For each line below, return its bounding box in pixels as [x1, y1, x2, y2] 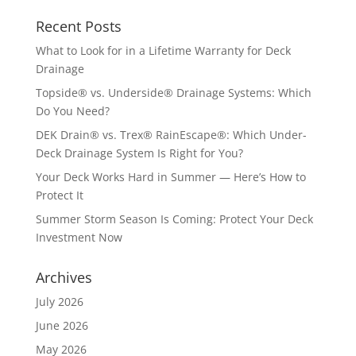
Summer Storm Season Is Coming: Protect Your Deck [35, 211, 313, 227]
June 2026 [35, 318, 88, 334]
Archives [35, 268, 92, 288]
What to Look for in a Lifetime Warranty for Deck [35, 43, 291, 59]
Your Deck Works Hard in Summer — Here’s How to [35, 169, 306, 185]
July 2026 [35, 294, 83, 310]
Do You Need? [35, 103, 110, 119]
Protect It [35, 188, 83, 203]
